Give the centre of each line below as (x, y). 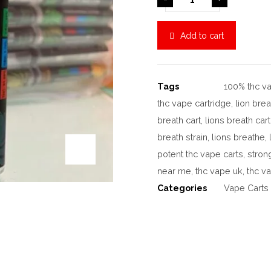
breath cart (179, 120)
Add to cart (202, 36)
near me (175, 171)
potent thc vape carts (201, 154)
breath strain (183, 137)
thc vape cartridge (194, 103)
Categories (182, 188)
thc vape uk (219, 171)
